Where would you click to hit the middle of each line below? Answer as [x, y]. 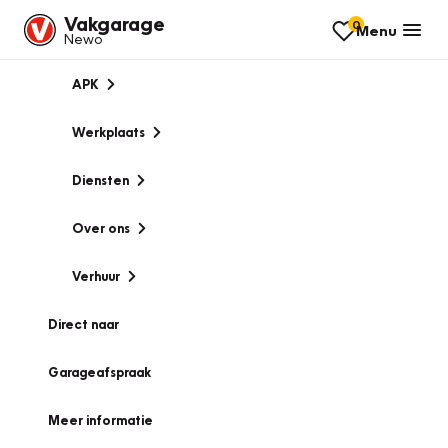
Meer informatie [100, 420]
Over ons [101, 228]
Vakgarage [114, 23]
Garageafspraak [99, 372]
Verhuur [96, 276]
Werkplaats [108, 132]
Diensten [100, 180]
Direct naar [83, 324]
